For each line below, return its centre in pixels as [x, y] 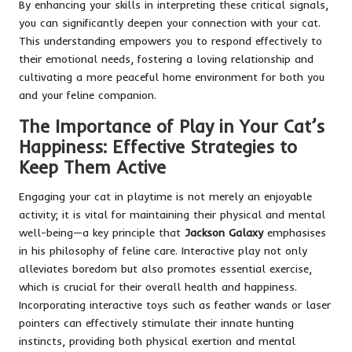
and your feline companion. [88, 95]
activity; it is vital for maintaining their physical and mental [172, 214]
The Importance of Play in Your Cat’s [172, 127]
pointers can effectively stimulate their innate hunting [156, 323]
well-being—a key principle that [102, 233]
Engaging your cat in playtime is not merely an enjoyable [165, 196]
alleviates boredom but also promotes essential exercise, [165, 269]
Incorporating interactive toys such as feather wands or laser [175, 305]
